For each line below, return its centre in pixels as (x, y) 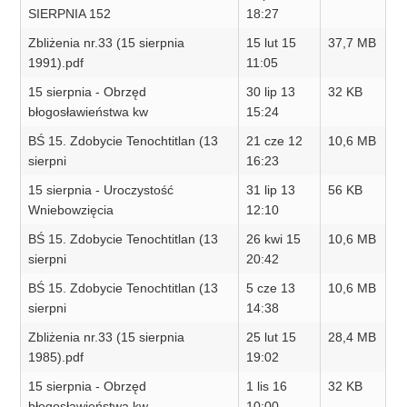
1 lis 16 (267, 387)
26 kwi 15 (274, 239)
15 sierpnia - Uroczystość (101, 190)
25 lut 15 (272, 338)
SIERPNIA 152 (70, 14)
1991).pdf (56, 63)
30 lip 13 (271, 92)
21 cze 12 (275, 141)
